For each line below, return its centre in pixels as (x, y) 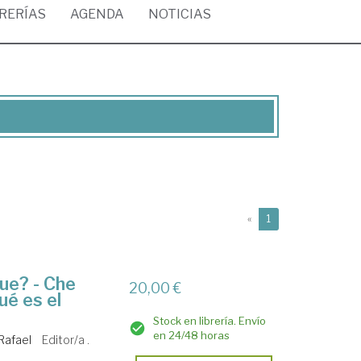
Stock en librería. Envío (210, 321)
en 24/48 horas (192, 335)
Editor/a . (66, 340)
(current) (290, 218)
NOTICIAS (180, 14)
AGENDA (97, 14)
